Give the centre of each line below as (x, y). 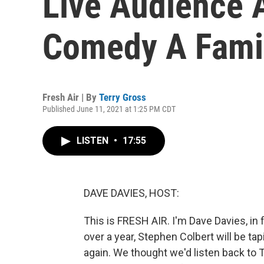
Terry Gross (123, 97)
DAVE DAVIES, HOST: (131, 193)
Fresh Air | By (71, 97)
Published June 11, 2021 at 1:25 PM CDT (109, 109)
